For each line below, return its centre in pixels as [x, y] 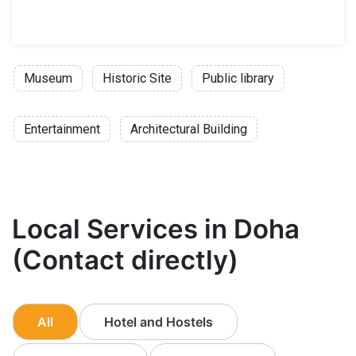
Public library [238, 78]
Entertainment [62, 129]
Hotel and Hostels [159, 321]
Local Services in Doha [156, 228]
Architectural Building [189, 129]
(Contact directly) [125, 259]
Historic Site [137, 78]
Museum [48, 78]
